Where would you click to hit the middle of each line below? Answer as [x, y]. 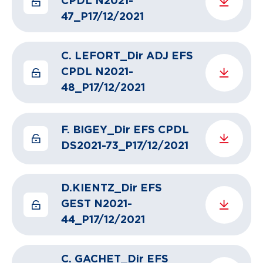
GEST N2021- [97, 204]
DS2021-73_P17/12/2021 [125, 146]
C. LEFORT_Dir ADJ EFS [127, 56]
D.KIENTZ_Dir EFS [112, 188]
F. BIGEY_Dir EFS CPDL [125, 130]
